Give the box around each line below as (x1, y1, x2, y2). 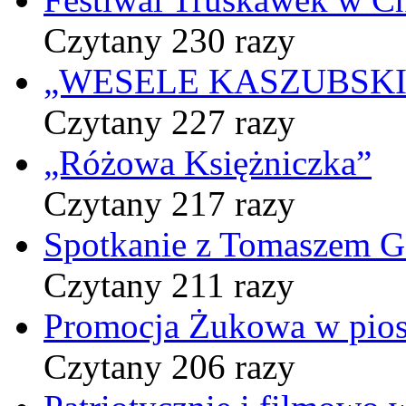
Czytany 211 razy (43, 265, 295, 304)
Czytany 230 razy (43, 20, 295, 60)
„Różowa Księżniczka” (43, 142, 372, 182)
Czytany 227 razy (43, 101, 295, 141)
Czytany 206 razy (43, 346, 295, 386)
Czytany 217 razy (43, 183, 295, 223)
